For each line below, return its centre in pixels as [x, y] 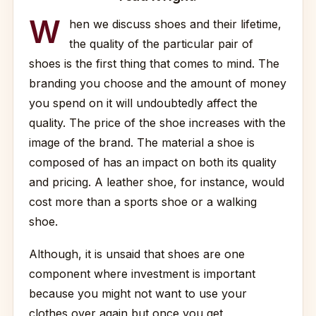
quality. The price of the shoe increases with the [157, 123]
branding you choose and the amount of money [158, 83]
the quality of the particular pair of [161, 44]
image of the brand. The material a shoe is [142, 142]
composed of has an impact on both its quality [153, 162]
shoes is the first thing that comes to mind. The [154, 63]
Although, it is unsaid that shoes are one [137, 254]
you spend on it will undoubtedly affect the [143, 103]
